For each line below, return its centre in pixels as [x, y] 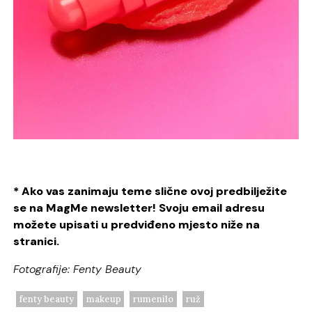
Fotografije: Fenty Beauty [78, 269]
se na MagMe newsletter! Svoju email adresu [139, 208]
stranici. [37, 241]
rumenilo [154, 299]
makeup [103, 299]
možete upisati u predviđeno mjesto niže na [137, 224]
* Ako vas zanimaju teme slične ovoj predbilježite [150, 191]
